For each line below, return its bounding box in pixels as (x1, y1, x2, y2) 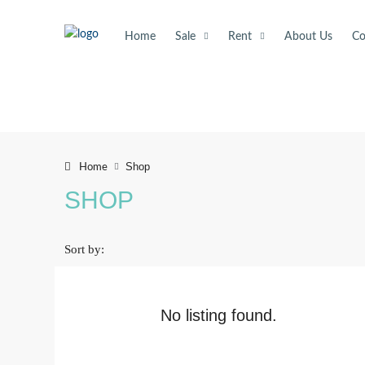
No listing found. (161, 306, 278, 324)
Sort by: (64, 243, 104, 256)
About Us (284, 31, 332, 42)
